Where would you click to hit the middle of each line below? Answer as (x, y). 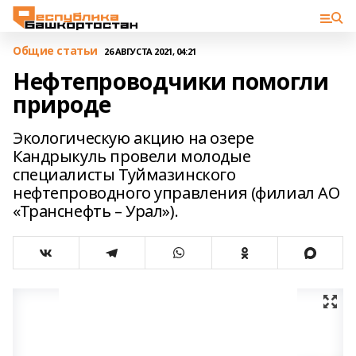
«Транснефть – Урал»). (96, 211)
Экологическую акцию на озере (133, 138)
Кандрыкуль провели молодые (132, 156)
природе (62, 104)
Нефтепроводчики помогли (171, 81)
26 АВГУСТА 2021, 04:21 (150, 51)
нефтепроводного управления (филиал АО (176, 193)
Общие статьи (55, 50)
